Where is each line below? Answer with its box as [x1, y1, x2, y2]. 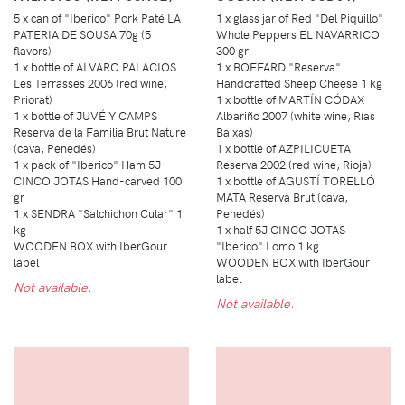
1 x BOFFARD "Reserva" [216, 59, 341, 75]
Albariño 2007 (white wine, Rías [216, 108, 375, 124]
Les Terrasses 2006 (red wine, [14, 75, 167, 91]
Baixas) [216, 124, 253, 140]
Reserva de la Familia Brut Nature [14, 124, 186, 140]
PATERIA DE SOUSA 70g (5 [14, 26, 151, 42]
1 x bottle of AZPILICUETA [216, 140, 351, 156]
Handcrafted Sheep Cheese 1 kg [216, 75, 382, 91]
